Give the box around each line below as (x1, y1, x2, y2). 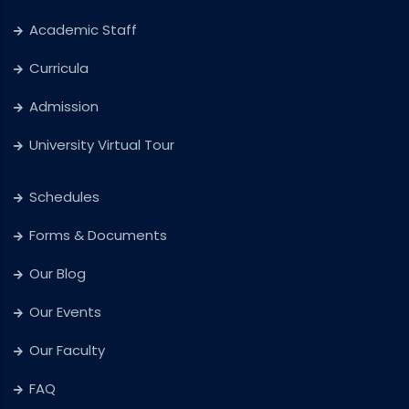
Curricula (29, 58, 89, 78)
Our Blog (29, 263, 86, 283)
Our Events (29, 301, 101, 321)
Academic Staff (29, 19, 137, 39)
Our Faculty (29, 340, 105, 360)
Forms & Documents (29, 225, 167, 245)
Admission (29, 96, 99, 116)
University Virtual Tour (29, 134, 174, 154)
